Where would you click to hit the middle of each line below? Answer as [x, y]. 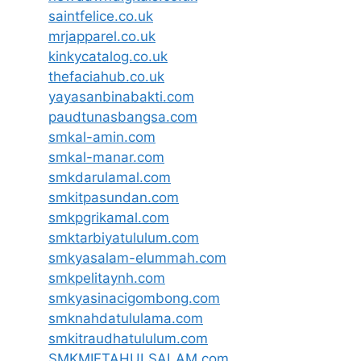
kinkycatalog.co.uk [108, 56]
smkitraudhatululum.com [128, 338]
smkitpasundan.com [114, 197]
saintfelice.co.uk [101, 16]
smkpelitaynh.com [107, 278]
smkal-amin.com [102, 137]
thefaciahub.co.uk [106, 76]
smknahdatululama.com [126, 318]
